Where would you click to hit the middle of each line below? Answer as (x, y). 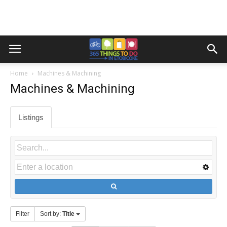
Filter (23, 214)
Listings (31, 117)
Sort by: (51, 214)
